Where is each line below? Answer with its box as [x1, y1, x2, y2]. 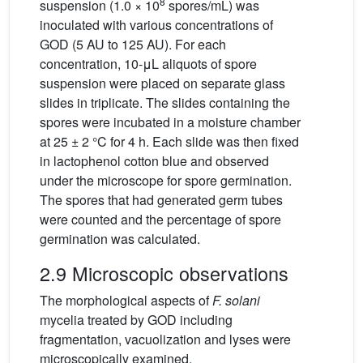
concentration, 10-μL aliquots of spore [40, 54, 257, 74]
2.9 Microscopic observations [40, 259, 288, 288]
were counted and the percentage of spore [40, 210, 281, 229]
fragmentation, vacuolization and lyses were [40, 330, 291, 349]
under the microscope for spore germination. [40, 171, 292, 190]
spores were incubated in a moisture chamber [40, 113, 301, 132]
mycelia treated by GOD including [40, 310, 233, 330]
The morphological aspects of [40, 291, 212, 310]
